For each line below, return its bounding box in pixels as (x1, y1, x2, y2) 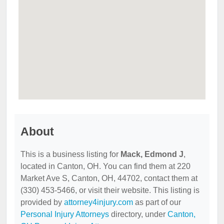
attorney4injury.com (64, 198, 133, 207)
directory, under (109, 210, 167, 219)
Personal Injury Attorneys (20, 210, 109, 219)
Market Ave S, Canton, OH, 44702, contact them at (20, 174, 197, 183)
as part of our (133, 198, 181, 207)
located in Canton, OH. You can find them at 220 (20, 162, 190, 171)
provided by (20, 198, 64, 207)
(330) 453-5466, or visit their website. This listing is (20, 186, 199, 195)
